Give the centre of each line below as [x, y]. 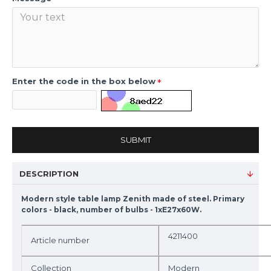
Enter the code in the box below [84, 81]
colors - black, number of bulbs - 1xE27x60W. [112, 210]
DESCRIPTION [49, 174]
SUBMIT [135, 140]
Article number [60, 240]
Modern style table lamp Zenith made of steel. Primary [133, 199]
